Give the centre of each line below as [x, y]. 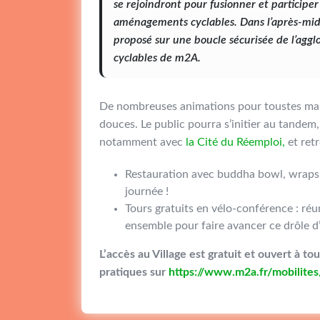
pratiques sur [134, 272]
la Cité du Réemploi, [235, 142]
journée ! [147, 191]
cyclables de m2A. [157, 58]
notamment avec [142, 142]
